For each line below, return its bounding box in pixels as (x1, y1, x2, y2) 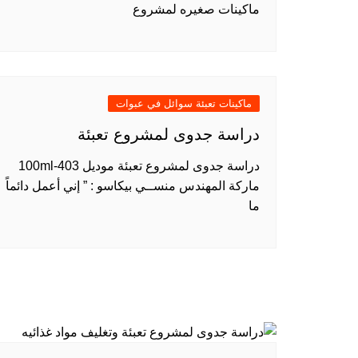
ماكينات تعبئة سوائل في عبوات (116, 97, 252, 109)
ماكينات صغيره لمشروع (133, 2, 260, 16)
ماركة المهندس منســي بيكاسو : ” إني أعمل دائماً (6, 179, 260, 193)
